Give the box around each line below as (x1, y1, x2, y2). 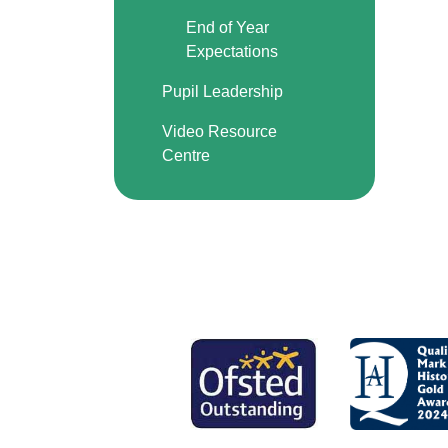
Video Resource (162, 123, 277, 140)
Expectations (186, 43, 278, 60)
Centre (162, 147, 210, 164)
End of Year (186, 19, 269, 36)
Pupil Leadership (162, 83, 283, 100)
